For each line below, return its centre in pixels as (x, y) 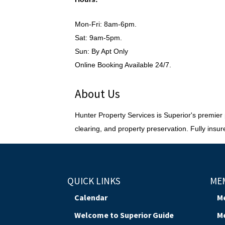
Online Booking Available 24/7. (123, 65)
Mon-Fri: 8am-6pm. (106, 24)
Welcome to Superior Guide (124, 215)
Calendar (91, 197)
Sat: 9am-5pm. (99, 38)
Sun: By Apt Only (102, 51)
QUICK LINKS (94, 181)
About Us (98, 94)
